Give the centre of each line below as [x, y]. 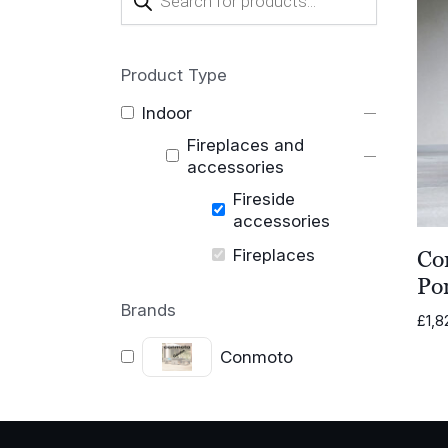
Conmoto [257, 356]
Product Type [173, 74]
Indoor [166, 112]
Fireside [263, 198]
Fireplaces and [246, 144]
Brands [148, 309]
